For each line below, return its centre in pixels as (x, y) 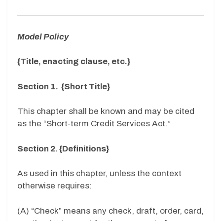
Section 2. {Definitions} (63, 148)
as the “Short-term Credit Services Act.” (94, 124)
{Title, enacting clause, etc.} (74, 62)
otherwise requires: (55, 186)
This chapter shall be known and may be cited (106, 111)
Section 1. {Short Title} (64, 86)
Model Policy (43, 37)
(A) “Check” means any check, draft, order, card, (110, 211)
